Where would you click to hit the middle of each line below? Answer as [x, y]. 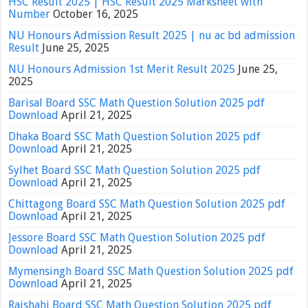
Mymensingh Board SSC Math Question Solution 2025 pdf [151, 272]
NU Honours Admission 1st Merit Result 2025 [122, 69]
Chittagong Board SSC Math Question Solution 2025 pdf [147, 204]
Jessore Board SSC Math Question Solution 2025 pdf [137, 238]
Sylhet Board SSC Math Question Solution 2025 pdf [135, 170]
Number [30, 14]
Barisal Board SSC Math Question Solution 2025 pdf [137, 103]
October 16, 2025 [96, 14]
